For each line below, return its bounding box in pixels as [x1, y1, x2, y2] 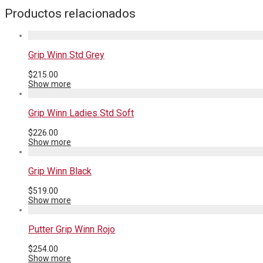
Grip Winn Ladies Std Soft [28, 107, 134, 119]
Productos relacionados [5, 6, 136, 21]
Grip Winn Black [28, 166, 92, 177]
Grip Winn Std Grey [28, 49, 104, 61]
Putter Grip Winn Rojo [28, 224, 115, 235]
